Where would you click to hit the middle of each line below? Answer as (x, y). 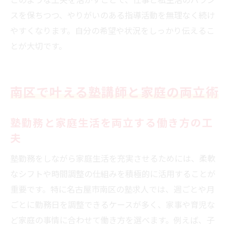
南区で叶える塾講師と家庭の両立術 (115, 91)
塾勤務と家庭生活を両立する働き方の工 (112, 122)
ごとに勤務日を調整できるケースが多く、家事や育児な (113, 204)
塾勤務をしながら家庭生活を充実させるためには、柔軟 (113, 158)
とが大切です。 (39, 45)
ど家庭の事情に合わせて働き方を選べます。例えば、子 (112, 219)
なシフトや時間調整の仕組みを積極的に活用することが (113, 173)
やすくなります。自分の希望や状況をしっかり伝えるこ (112, 30)
